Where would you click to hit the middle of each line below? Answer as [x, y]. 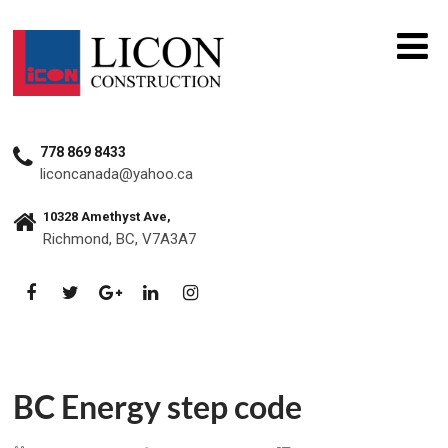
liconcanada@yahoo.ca [117, 174]
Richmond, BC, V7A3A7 [120, 239]
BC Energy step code [158, 406]
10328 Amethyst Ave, [107, 216]
